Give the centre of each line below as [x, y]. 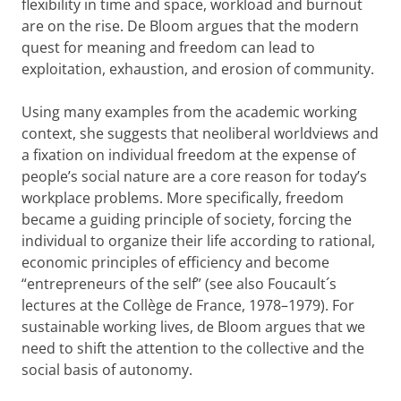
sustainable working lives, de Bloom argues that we [193, 327]
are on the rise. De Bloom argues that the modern [190, 26]
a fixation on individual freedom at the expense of [188, 155]
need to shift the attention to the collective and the [193, 348]
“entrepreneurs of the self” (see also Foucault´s [179, 284]
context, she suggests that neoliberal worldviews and [200, 133]
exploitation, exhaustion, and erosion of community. [198, 69]
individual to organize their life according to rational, [198, 241]
